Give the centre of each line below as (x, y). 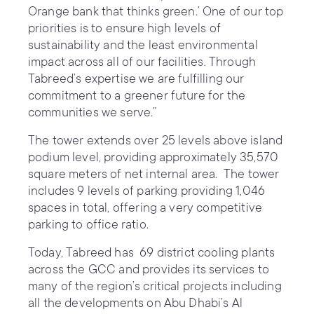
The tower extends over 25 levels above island (156, 140)
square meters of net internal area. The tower (154, 174)
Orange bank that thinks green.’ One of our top (156, 11)
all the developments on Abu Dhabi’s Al (136, 303)
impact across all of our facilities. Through (142, 62)
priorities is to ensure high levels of (125, 28)
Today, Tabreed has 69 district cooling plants (152, 252)
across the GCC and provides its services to (149, 269)
